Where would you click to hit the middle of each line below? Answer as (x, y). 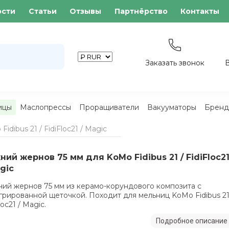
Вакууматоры (171, 107)
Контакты (200, 11)
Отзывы (86, 11)
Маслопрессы (45, 107)
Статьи (42, 11)
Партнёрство (141, 11)
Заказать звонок (175, 63)
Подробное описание (191, 221)
